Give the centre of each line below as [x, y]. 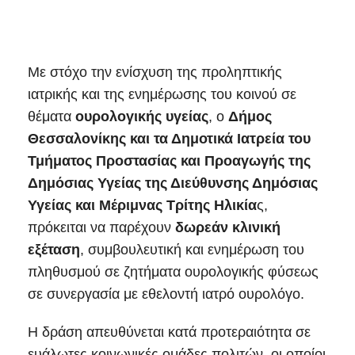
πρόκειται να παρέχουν [101, 228]
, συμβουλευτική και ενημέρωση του [192, 250]
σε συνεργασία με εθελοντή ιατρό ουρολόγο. [166, 294]
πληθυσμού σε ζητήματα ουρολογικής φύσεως [173, 272]
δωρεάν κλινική [228, 228]
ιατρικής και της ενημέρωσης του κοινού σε [162, 95]
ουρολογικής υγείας [142, 117]
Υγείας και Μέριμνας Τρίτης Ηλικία [142, 206]
